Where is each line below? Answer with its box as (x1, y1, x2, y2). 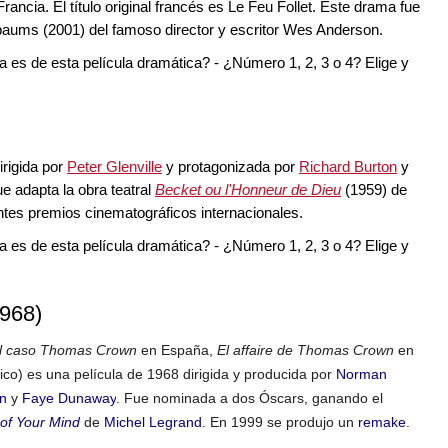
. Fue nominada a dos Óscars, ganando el (116, 390, 383, 407)
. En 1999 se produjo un (202, 414, 354, 431)
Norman (336, 366, 387, 383)
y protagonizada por (162, 158, 299, 176)
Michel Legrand (104, 414, 202, 431)
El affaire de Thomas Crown (217, 342, 394, 359)
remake (358, 414, 406, 431)
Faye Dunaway (22, 390, 116, 407)
